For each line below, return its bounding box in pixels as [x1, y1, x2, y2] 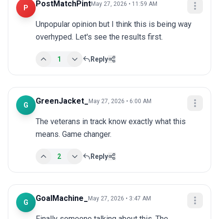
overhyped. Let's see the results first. [36, 32, 163, 42]
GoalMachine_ [36, 194, 88, 203]
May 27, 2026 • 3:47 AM [88, 195, 151, 202]
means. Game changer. [36, 130, 111, 139]
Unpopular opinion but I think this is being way [36, 20, 192, 29]
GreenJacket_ [36, 96, 88, 106]
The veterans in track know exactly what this [36, 117, 186, 127]
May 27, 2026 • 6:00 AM [88, 98, 152, 105]
